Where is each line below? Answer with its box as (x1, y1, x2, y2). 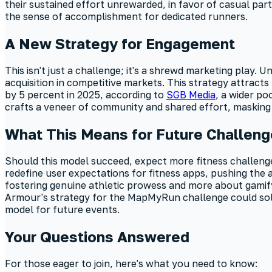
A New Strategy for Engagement (5, 35, 235, 53)
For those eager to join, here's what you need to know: (5, 257, 257, 270)
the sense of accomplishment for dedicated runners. (5, 10, 248, 23)
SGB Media (166, 89, 216, 101)
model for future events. (5, 203, 120, 216)
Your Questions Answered (5, 227, 189, 245)
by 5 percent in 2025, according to (5, 89, 166, 101)
